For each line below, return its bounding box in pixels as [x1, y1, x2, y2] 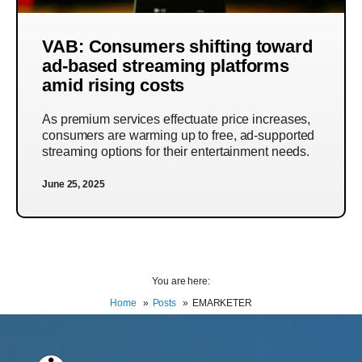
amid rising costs [42, 75, 185, 95]
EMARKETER [192, 297, 252, 309]
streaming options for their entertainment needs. [42, 145, 310, 158]
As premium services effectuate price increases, [42, 112, 311, 126]
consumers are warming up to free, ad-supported [42, 128, 315, 142]
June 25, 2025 [42, 179, 105, 190]
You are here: [152, 276, 210, 287]
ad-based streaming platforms [42, 56, 290, 76]
